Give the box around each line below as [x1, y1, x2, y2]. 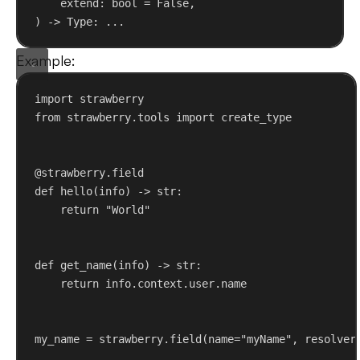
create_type [215, 110, 292, 124]
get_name [60, 258, 112, 272]
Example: [16, 51, 76, 69]
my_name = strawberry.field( [35, 332, 209, 346]
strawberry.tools [60, 110, 177, 124]
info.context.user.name [99, 276, 247, 290]
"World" [105, 202, 151, 216]
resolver [305, 332, 357, 346]
